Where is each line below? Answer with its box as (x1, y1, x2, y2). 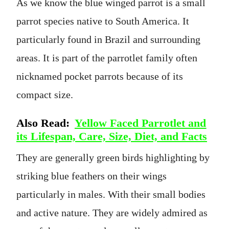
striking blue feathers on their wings (16, 170, 167, 181)
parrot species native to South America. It (16, 15, 189, 27)
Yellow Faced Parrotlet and (75, 117, 207, 129)
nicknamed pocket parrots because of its (16, 70, 183, 82)
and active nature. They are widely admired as (16, 207, 208, 218)
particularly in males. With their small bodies (16, 188, 205, 200)
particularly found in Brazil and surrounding (16, 33, 200, 45)
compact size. (16, 88, 73, 100)
